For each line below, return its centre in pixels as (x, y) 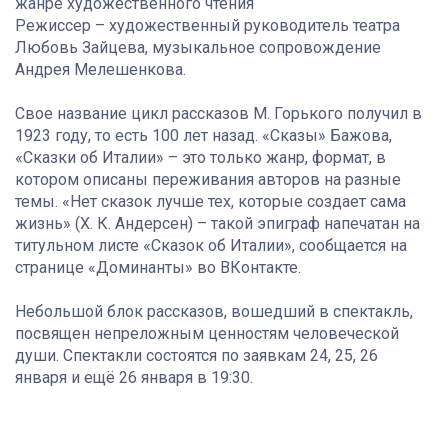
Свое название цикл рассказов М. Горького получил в (218, 113)
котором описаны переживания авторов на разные (208, 179)
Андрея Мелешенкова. (100, 69)
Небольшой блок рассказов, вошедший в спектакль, (214, 311)
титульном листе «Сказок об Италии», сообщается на (211, 245)
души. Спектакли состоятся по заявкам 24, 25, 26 (196, 355)
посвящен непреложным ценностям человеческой (207, 333)
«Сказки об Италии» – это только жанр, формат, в (200, 157)
